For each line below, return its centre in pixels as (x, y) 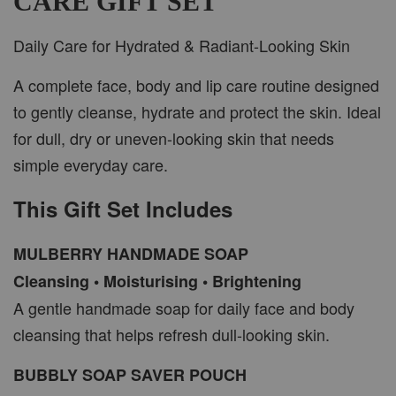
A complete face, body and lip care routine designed (196, 84)
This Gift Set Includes (123, 208)
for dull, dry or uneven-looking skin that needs (174, 137)
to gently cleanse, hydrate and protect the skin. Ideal (197, 111)
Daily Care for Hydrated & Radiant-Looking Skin (182, 45)
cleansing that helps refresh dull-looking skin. (171, 334)
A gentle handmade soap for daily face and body (184, 307)
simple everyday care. (91, 164)
